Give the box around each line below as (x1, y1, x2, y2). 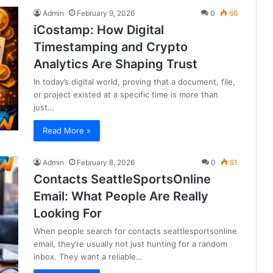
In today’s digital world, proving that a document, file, (34, 77, 235, 87)
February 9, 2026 (77, 9, 135, 18)
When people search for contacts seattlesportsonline (34, 226, 237, 236)
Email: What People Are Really (34, 189, 208, 204)
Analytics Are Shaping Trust (34, 57, 197, 72)
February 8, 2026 (77, 158, 135, 168)
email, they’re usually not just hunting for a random (34, 239, 227, 249)
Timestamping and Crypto (34, 40, 188, 55)
